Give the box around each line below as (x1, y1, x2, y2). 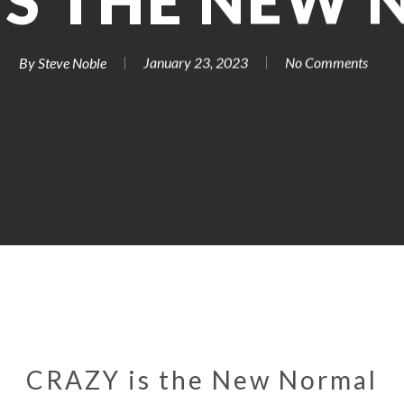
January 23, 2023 (142, 53, 248, 71)
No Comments (284, 53, 368, 71)
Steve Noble (37, 53, 106, 71)
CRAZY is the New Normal (26, 363, 378, 395)
